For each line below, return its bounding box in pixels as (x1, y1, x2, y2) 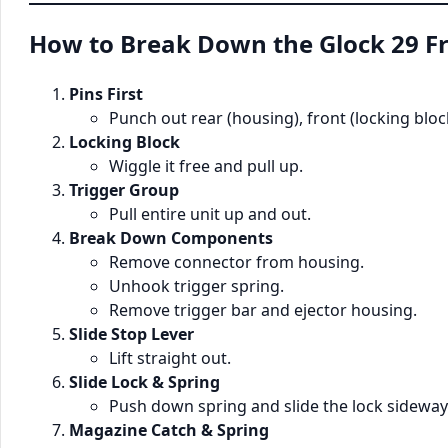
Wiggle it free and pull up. (109, 155, 303, 178)
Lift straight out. (109, 347, 231, 370)
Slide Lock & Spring (69, 371, 220, 394)
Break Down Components (69, 227, 273, 250)
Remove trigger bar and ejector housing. (109, 299, 417, 322)
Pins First (69, 83, 143, 106)
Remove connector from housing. (109, 251, 364, 274)
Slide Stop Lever (69, 323, 194, 346)
